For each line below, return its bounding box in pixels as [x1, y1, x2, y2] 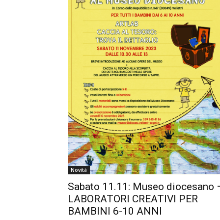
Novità [71, 166, 87, 173]
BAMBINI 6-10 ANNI [68, 205, 162, 217]
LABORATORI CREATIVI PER [68, 192, 198, 205]
